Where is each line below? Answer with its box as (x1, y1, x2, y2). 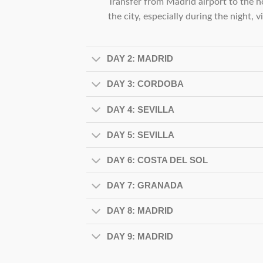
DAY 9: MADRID (106, 231, 173, 241)
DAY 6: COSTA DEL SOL (106, 155, 208, 165)
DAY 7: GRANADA (106, 180, 183, 191)
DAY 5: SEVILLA (106, 129, 174, 140)
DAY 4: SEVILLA (106, 104, 174, 114)
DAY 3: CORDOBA (106, 79, 184, 89)
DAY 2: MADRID (106, 53, 173, 64)
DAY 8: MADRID (106, 205, 173, 216)
